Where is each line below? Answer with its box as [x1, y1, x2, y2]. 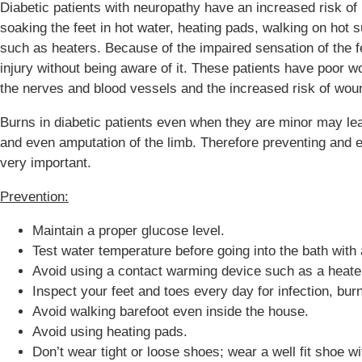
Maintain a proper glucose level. [32, 222, 225, 238]
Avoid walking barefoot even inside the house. [32, 303, 309, 319]
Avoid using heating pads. [32, 323, 187, 339]
